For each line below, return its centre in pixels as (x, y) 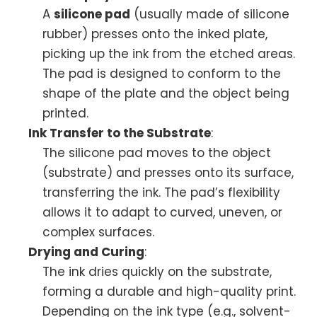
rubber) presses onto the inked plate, (155, 34)
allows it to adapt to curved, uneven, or (162, 212)
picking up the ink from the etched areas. (169, 54)
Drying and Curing (86, 252)
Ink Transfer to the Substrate (120, 133)
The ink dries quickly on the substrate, (157, 272)
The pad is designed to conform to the (162, 74)
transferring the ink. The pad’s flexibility (161, 192)
